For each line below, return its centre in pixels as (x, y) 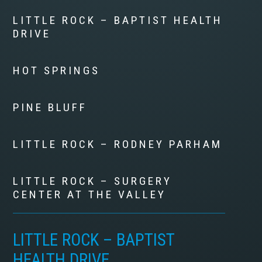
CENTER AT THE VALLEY (90, 195)
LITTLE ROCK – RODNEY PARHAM (118, 144)
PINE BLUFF (50, 108)
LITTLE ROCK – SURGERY (93, 181)
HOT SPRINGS (57, 71)
